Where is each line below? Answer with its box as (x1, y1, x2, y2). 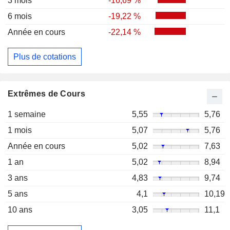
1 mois (8, 126, 32, 135)
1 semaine (8, 110, 46, 119)
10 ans (8, 205, 32, 215)
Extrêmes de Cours (8, 89, 85, 99)
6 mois (8, 12, 32, 21)
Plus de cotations (13, 52, 76, 61)
